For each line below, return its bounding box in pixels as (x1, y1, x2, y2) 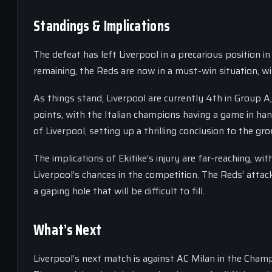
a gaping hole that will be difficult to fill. (33, 183, 205, 199)
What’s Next (33, 219, 102, 242)
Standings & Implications (33, 15, 171, 38)
